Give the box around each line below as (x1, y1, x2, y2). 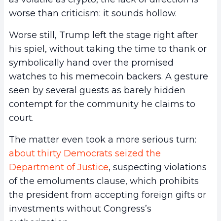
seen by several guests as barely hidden (9, 85, 185, 96)
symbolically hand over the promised (9, 57, 174, 69)
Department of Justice (9, 162, 109, 173)
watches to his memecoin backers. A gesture (9, 71, 208, 82)
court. (9, 112, 34, 124)
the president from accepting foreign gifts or (9, 189, 206, 201)
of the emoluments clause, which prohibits (9, 176, 199, 187)
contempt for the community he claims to (9, 99, 195, 110)
